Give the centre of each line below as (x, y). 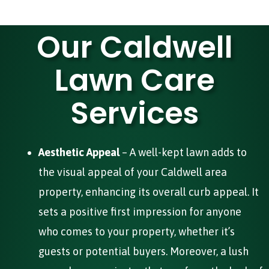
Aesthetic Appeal (79, 152)
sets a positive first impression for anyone (140, 211)
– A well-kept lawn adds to (183, 152)
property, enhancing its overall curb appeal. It (149, 192)
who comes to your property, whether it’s (137, 231)
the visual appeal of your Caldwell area (133, 172)
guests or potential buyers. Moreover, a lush (144, 251)
